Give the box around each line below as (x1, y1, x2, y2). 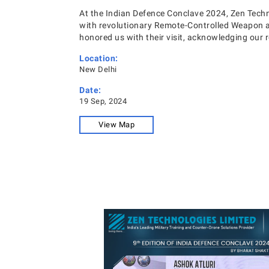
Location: (79, 53, 118, 63)
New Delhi (79, 65, 117, 74)
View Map (98, 120, 134, 129)
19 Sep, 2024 (79, 97, 127, 106)
